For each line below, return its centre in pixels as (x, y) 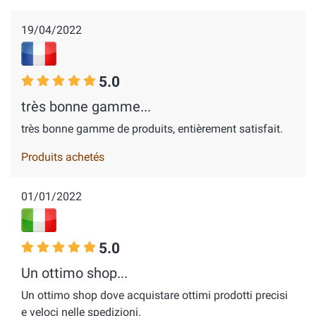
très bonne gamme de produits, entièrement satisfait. (152, 129)
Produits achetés (63, 157)
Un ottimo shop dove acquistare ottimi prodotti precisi (154, 295)
